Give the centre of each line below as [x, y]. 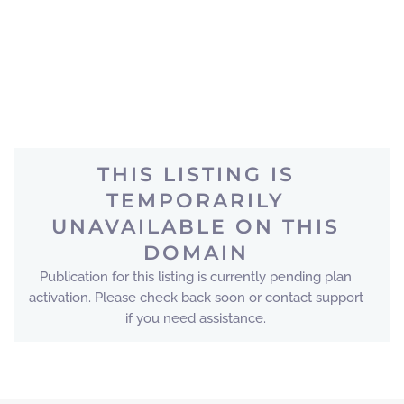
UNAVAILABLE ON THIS [196, 226]
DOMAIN [196, 252]
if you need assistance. [196, 319]
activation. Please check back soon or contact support [196, 297]
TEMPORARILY [196, 200]
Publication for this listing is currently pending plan [196, 276]
